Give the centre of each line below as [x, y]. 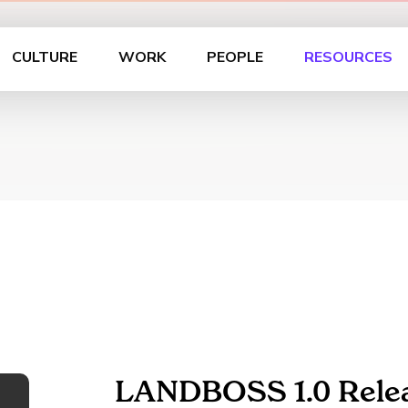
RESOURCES [348, 57]
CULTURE [44, 57]
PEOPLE [235, 57]
